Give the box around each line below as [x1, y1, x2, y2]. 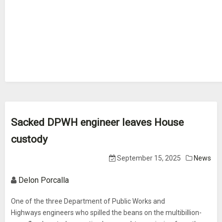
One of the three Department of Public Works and [11, 197, 165, 205]
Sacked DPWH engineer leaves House [11, 116, 184, 128]
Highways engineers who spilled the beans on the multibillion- [11, 209, 202, 217]
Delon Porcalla [18, 175, 69, 185]
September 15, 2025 [115, 154, 181, 162]
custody [11, 133, 48, 145]
